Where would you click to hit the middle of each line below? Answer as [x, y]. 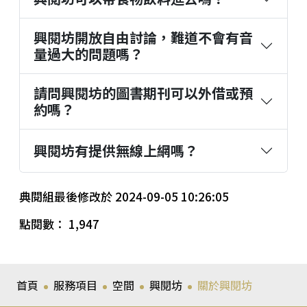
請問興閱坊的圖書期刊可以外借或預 [143, 93]
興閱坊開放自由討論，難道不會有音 [143, 37]
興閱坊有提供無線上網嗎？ [116, 150]
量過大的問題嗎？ [88, 53]
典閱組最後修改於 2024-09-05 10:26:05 [124, 197]
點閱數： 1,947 [59, 224]
